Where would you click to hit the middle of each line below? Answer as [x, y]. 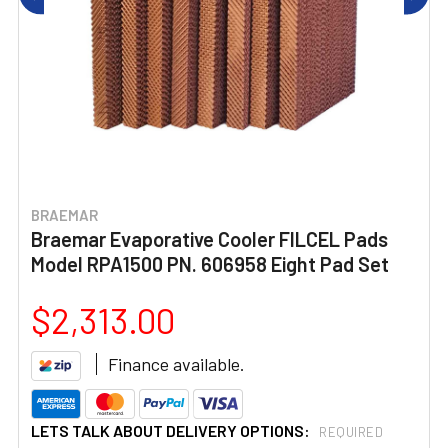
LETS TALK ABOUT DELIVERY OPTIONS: [172, 430]
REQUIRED [351, 432]
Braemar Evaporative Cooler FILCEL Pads [209, 239]
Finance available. [176, 364]
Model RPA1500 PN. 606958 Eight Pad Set [210, 264]
